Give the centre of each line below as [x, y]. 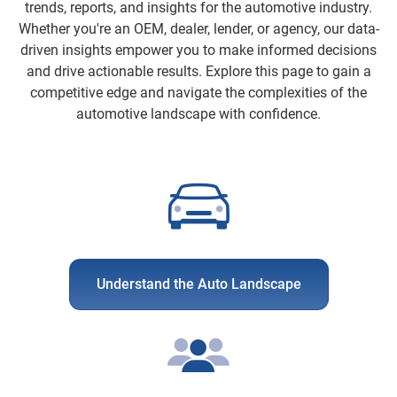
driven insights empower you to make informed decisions [198, 50]
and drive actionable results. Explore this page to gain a [198, 71]
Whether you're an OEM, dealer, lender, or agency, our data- [198, 29]
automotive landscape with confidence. [198, 114]
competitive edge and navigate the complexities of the [198, 93]
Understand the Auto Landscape [198, 284]
